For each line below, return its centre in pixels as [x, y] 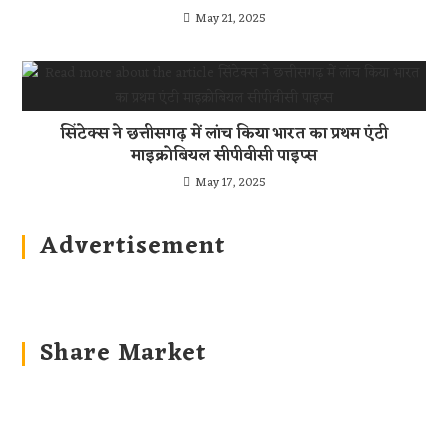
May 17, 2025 [230, 183]
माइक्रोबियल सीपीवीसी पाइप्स [224, 156]
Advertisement [133, 247]
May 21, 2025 [230, 19]
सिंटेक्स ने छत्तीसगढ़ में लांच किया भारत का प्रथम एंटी [224, 134]
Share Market [124, 354]
